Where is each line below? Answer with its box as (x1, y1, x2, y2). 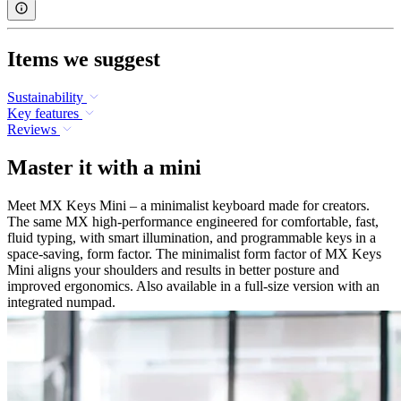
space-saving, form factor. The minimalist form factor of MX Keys (7, 245, 381, 261)
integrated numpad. (7, 294, 115, 310)
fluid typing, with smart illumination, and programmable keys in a (7, 229, 376, 245)
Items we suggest (7, 47, 160, 72)
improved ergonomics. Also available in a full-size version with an (7, 277, 380, 294)
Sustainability (7, 89, 83, 105)
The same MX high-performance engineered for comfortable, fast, (7, 213, 379, 229)
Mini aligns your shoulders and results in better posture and (7, 261, 339, 277)
